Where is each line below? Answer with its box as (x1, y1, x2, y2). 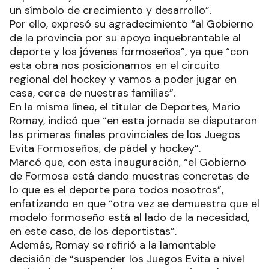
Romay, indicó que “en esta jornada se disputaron (10, 113, 257, 128)
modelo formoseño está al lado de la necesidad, (10, 210, 249, 225)
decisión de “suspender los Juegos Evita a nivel (10, 252, 244, 267)
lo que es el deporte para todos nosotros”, (10, 183, 223, 198)
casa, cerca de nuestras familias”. (10, 86, 175, 101)
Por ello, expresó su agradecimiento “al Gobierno (10, 17, 253, 32)
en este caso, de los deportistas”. (10, 224, 177, 239)
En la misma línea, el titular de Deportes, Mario (10, 100, 240, 115)
